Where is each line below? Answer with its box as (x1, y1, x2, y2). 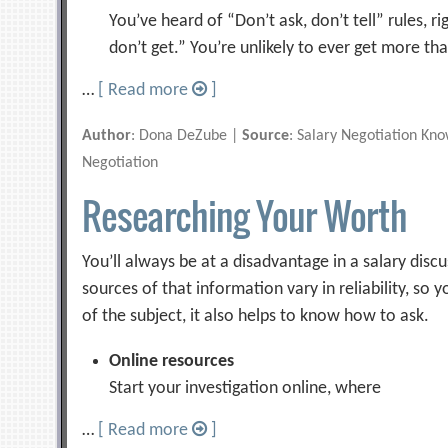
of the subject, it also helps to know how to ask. (82, 307, 430, 326)
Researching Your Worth (82, 189, 407, 242)
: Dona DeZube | (131, 128, 243, 144)
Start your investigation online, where (109, 379, 382, 398)
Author (82, 128, 132, 144)
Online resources (109, 352, 235, 371)
